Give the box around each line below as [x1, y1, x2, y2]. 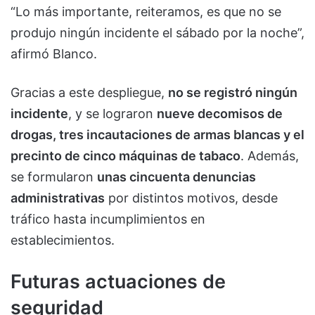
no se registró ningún [168, 84, 297, 100]
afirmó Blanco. [11, 46, 97, 61]
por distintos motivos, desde [105, 190, 278, 205]
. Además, [240, 148, 299, 163]
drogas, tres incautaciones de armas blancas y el [11, 127, 304, 142]
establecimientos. [11, 232, 115, 247]
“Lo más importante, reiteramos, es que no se [11, 4, 281, 19]
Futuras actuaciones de [11, 269, 226, 293]
